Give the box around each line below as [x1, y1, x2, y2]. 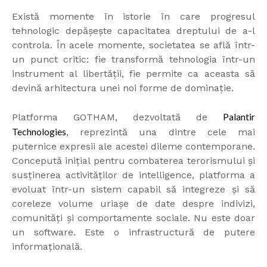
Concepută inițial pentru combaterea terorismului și [12, 155, 255, 167]
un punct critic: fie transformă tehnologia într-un [12, 54, 255, 66]
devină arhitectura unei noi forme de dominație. [12, 82, 234, 94]
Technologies [12, 126, 66, 138]
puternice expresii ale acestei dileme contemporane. [12, 141, 255, 153]
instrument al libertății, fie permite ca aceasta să [12, 68, 255, 80]
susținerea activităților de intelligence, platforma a [12, 169, 255, 181]
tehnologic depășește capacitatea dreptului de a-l [12, 25, 255, 37]
